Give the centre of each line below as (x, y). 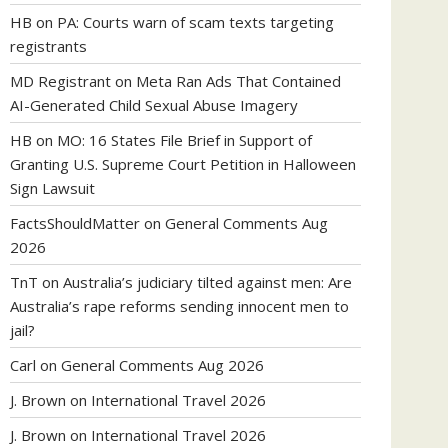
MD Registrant (60, 81)
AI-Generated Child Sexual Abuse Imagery (154, 105)
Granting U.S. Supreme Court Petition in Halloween (183, 164)
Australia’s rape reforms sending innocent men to (179, 306)
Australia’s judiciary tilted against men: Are (207, 282)
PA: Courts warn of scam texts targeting (195, 22)
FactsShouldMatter (75, 223)
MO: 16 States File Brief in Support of (184, 140)
